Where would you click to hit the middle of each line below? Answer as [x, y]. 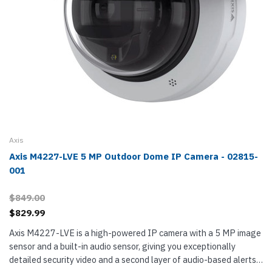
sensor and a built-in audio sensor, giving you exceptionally [122, 246]
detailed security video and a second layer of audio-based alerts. [134, 260]
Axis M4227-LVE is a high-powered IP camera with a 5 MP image [135, 233]
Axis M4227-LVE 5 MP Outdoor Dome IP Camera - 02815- [134, 156]
